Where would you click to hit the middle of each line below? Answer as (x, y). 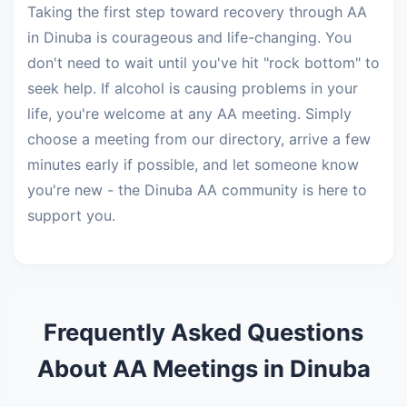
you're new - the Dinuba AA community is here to (197, 190)
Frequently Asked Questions (203, 332)
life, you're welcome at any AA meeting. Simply (189, 114)
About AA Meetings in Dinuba (203, 368)
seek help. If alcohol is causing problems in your (193, 88)
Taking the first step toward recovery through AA (197, 12)
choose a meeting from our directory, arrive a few (199, 139)
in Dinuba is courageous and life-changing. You (189, 37)
